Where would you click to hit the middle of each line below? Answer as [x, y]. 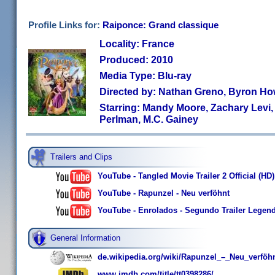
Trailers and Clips [81, 157]
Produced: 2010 [136, 60]
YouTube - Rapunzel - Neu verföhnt [164, 193]
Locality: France [137, 44]
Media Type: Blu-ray [145, 76]
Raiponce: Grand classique [161, 25]
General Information [85, 238]
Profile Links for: [65, 25]
